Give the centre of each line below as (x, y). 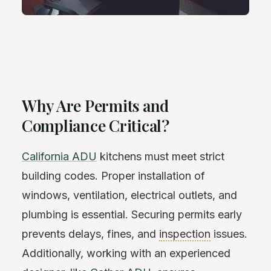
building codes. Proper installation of (113, 176)
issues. (229, 234)
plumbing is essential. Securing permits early (132, 215)
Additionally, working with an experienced (126, 253)
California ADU (59, 157)
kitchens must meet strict (161, 157)
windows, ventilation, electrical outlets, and (129, 195)
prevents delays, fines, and (90, 234)
